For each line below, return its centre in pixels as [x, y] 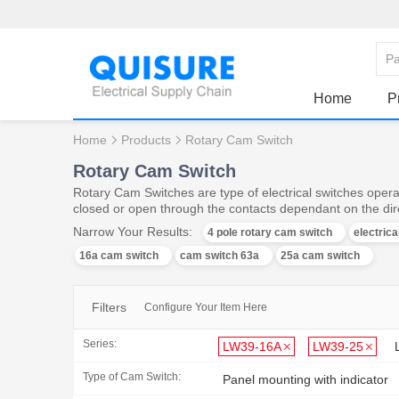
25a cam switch [320, 256]
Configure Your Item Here [206, 307]
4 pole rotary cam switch [270, 232]
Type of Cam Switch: [132, 376]
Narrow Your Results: [133, 232]
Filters [109, 307]
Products [146, 139]
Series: [100, 344]
